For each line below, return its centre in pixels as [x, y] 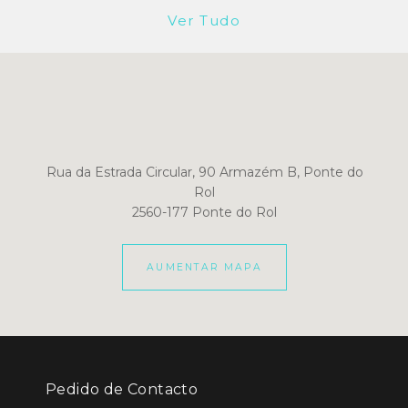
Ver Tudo [204, 21]
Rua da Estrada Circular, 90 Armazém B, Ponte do [204, 173]
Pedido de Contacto [122, 389]
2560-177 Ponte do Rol [204, 213]
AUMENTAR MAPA [204, 267]
